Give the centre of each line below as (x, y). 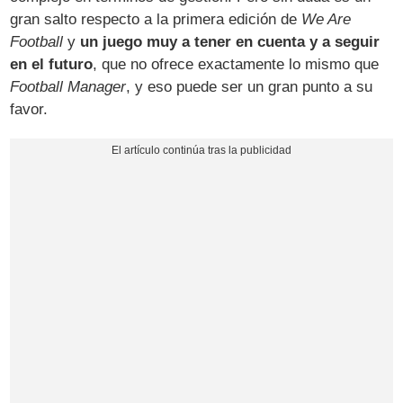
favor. (29, 110)
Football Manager (68, 87)
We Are (327, 20)
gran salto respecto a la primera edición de (156, 20)
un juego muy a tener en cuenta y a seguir (230, 42)
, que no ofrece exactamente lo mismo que (236, 65)
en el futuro (52, 65)
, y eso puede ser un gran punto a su (250, 87)
